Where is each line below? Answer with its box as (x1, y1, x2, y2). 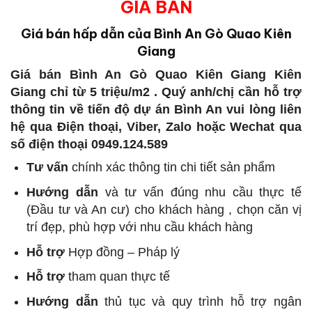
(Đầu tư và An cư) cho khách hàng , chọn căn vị (26, 202, 302, 217)
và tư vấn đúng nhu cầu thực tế (98, 185, 302, 199)
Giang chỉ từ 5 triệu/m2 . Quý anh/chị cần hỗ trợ (10, 85, 302, 99)
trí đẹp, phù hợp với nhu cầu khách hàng (26, 219, 253, 234)
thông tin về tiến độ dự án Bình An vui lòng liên (10, 102, 302, 116)
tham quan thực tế (68, 270, 171, 284)
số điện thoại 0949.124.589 (10, 137, 168, 151)
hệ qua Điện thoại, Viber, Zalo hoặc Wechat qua (10, 120, 302, 134)
